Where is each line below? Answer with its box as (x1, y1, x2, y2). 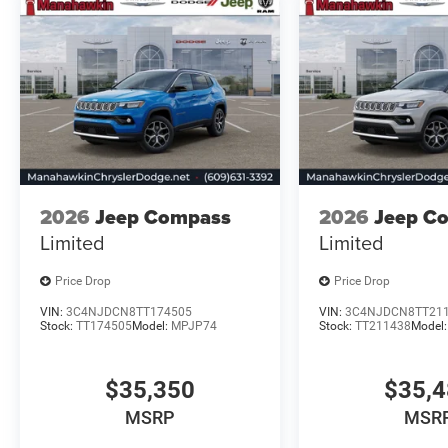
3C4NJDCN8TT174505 (66, 304, 192, 319)
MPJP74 (171, 318, 217, 333)
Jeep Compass (95, 202, 231, 233)
